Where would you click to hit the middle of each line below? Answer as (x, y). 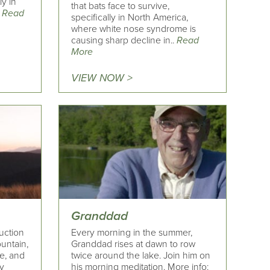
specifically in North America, (130, 17)
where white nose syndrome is (134, 29)
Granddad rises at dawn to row (133, 244)
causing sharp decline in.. (124, 40)
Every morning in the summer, (132, 233)
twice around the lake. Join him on (141, 256)
